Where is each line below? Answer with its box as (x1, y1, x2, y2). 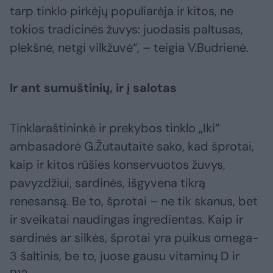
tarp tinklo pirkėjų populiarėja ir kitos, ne (10, 3, 233, 19)
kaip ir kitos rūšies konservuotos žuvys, (10, 157, 225, 173)
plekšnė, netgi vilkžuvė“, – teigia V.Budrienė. (10, 40, 252, 56)
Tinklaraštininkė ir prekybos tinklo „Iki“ (10, 120, 219, 136)
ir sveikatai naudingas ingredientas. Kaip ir (10, 211, 243, 228)
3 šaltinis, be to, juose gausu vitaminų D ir (10, 248, 239, 264)
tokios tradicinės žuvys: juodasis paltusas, (10, 21, 243, 38)
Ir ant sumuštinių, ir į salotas (10, 80, 177, 96)
